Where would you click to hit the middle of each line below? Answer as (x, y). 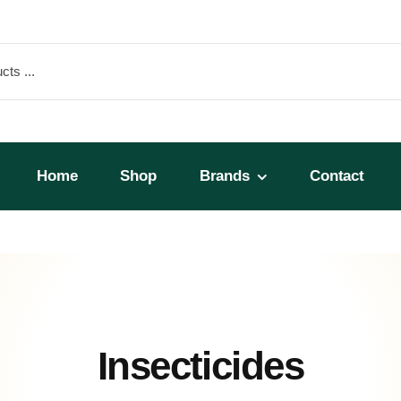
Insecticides (200, 366)
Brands (224, 176)
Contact (337, 176)
